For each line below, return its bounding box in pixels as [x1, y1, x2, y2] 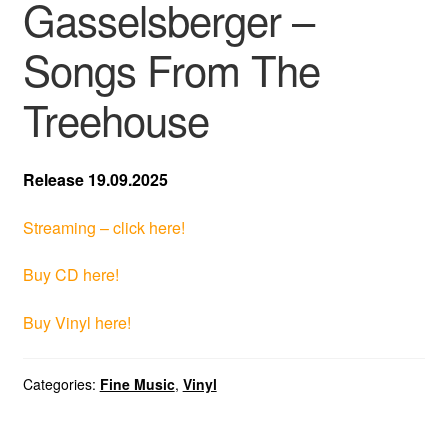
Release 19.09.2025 [22, 168, 168, 192]
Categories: [22, 373, 100, 394]
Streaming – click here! [22, 215, 185, 239]
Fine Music [99, 373, 175, 394]
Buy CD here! [22, 263, 119, 287]
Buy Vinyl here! [22, 310, 131, 334]
